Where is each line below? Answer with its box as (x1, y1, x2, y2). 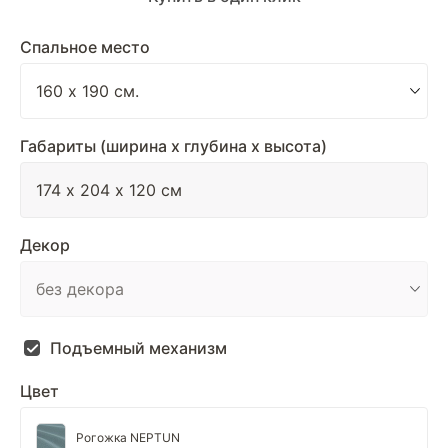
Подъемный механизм (50, 338, 227, 358)
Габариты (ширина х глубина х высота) (20, 136, 327, 156)
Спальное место (20, 37, 150, 57)
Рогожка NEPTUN (76, 430, 180, 445)
